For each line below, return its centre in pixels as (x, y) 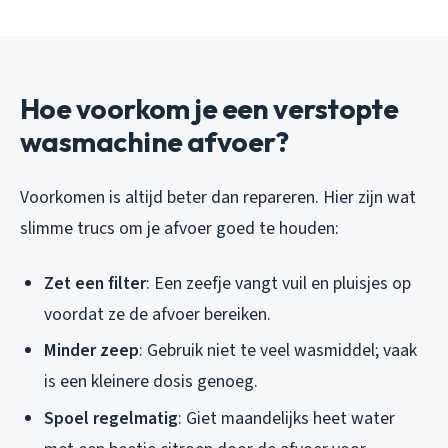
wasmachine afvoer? (154, 141)
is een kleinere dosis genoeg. (151, 382)
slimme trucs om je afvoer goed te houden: (179, 228)
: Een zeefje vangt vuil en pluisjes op (278, 283)
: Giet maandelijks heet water (286, 418)
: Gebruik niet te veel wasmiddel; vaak (278, 351)
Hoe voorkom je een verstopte (209, 108)
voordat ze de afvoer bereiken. (157, 314)
